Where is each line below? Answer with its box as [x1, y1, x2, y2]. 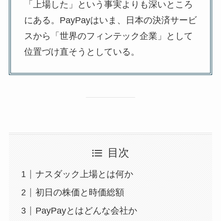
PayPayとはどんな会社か [35, 206, 137, 216]
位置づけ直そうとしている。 [24, 46, 140, 57]
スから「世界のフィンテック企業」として [24, 31, 193, 41]
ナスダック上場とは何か [35, 169, 133, 180]
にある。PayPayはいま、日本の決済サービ [24, 15, 197, 25]
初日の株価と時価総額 [35, 187, 124, 198]
